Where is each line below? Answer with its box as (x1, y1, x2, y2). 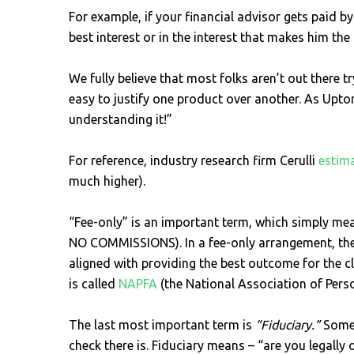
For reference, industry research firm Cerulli (69, 153, 318, 168)
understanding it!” (69, 112, 172, 126)
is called (69, 277, 119, 291)
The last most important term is (69, 318, 255, 332)
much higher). (69, 174, 145, 188)
